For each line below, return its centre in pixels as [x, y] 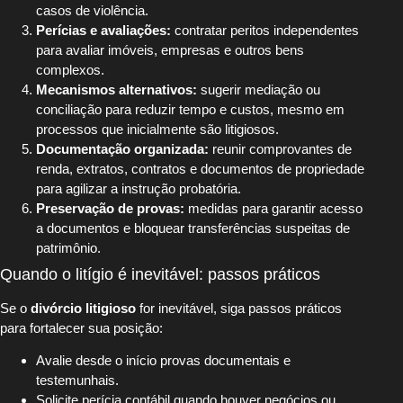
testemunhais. [77, 380]
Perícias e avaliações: [103, 30]
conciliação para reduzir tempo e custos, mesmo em [190, 109]
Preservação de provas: [110, 208]
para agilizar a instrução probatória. [139, 188]
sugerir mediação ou [259, 89]
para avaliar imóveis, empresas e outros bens [170, 49]
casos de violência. [92, 10]
